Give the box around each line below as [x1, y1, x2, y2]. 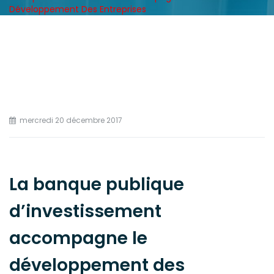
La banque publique [9, 172, 184, 196]
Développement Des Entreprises [9, 3, 146, 15]
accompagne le [9, 226, 147, 250]
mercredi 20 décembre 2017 [20, 115, 122, 125]
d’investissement [9, 199, 161, 223]
